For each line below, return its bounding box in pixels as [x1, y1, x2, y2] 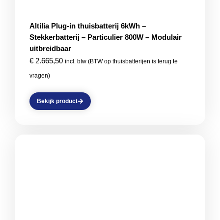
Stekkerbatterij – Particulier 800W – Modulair [29, 33, 182, 41]
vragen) [29, 72, 50, 79]
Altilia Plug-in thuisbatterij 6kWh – [29, 22, 146, 30]
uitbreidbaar [29, 44, 71, 53]
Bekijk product [37, 98, 78, 105]
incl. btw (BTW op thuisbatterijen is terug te [65, 58, 178, 65]
